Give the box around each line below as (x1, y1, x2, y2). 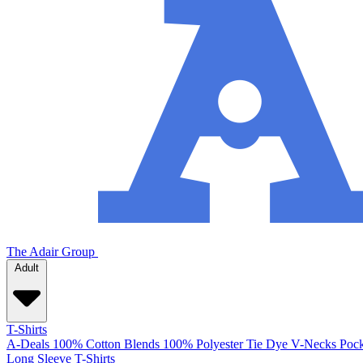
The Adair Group (6, 245, 95, 259)
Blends (124, 337, 160, 352)
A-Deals (6, 337, 49, 352)
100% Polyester (163, 337, 243, 352)
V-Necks (291, 337, 336, 352)
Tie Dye (246, 337, 288, 352)
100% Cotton (53, 337, 121, 352)
